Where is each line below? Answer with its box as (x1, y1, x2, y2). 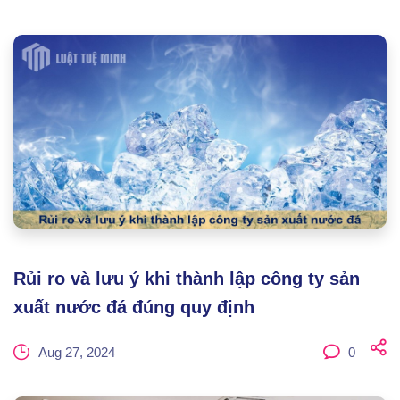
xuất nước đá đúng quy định (13, 297, 254, 317)
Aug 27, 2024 (38, 344, 115, 360)
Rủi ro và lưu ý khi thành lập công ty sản (13, 269, 360, 288)
